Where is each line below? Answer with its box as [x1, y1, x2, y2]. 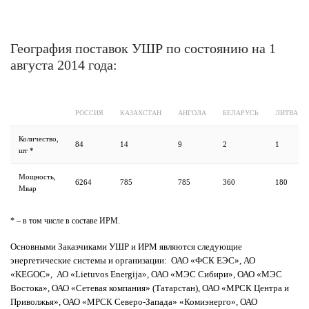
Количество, [19, 134, 59, 143]
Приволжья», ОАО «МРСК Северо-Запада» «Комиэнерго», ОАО [10, 296, 257, 307]
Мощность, [19, 172, 56, 181]
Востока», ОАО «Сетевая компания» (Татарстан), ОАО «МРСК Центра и [10, 282, 289, 293]
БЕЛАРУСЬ [223, 108, 259, 117]
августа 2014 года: [10, 57, 117, 72]
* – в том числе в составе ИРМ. [10, 215, 120, 226]
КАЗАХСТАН [120, 108, 161, 117]
